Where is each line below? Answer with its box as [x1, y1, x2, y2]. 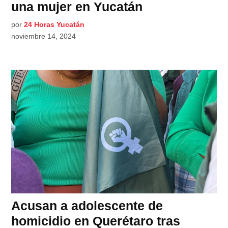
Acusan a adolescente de [11, 198, 163, 213]
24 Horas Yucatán [24, 20, 85, 28]
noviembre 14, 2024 [11, 32, 76, 40]
